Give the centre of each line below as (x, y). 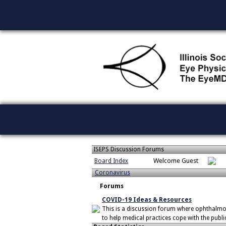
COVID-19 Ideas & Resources (147, 200)
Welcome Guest (178, 160)
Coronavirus (112, 172)
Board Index (111, 161)
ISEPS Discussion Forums (128, 149)
